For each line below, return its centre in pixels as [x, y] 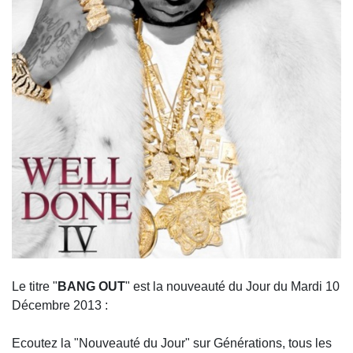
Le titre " [35, 286]
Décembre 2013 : [60, 305]
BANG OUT [91, 286]
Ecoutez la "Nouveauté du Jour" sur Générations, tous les [172, 343]
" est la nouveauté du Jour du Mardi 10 [232, 286]
